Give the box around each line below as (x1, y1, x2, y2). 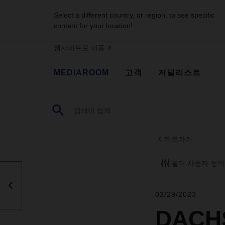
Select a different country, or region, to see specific (54, 11, 214, 19)
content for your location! (54, 22, 133, 30)
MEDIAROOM (54, 68, 109, 77)
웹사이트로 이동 (54, 44, 105, 52)
